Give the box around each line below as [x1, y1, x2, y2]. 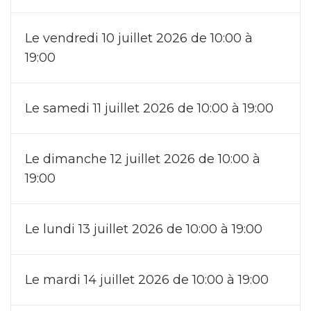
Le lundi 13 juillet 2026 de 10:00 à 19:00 [25, 221, 262, 237]
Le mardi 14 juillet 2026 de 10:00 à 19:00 [25, 271, 269, 287]
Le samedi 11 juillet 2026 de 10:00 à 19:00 [25, 100, 274, 116]
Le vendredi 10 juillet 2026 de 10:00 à [25, 30, 253, 46]
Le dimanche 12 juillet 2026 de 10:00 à [25, 151, 260, 167]
